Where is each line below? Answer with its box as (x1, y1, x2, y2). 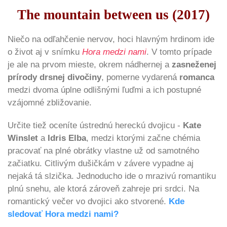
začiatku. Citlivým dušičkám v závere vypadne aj (8, 158, 194, 168)
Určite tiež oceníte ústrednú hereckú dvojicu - (8, 120, 183, 130)
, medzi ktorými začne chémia (86, 133, 200, 143)
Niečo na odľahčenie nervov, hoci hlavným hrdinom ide (8, 34, 214, 44)
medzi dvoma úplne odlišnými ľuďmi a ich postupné (8, 85, 201, 95)
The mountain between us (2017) (17, 7, 210, 22)
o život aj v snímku (8, 47, 82, 57)
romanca (179, 72, 214, 82)
